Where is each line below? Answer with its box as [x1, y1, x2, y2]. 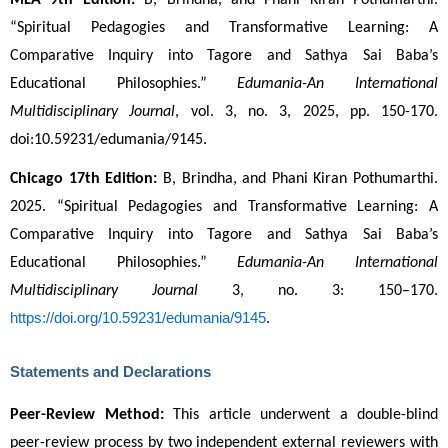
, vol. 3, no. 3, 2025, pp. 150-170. [175, 104, 438, 121]
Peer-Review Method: [10, 407, 164, 424]
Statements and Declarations [10, 364, 211, 381]
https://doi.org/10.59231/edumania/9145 [10, 309, 266, 326]
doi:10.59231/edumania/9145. [10, 132, 207, 149]
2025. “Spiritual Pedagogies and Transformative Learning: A [10, 198, 438, 215]
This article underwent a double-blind [163, 407, 438, 424]
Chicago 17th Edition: [10, 170, 158, 187]
